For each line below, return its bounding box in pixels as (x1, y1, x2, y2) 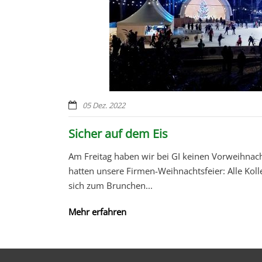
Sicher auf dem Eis (68, 125, 168, 142)
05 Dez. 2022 (82, 99, 125, 111)
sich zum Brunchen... (68, 179, 153, 191)
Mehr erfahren (68, 205, 126, 218)
